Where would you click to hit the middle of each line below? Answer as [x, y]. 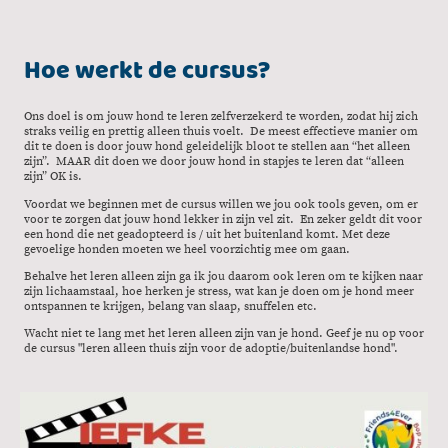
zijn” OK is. [54, 177]
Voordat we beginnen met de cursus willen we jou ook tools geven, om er [221, 204]
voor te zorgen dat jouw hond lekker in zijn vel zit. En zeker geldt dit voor [223, 219]
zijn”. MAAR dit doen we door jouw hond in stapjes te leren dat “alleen [214, 162]
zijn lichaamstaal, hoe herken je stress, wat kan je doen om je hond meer [219, 291]
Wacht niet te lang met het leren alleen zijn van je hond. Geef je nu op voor [224, 334]
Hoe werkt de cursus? [147, 70]
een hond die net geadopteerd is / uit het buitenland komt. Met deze [207, 234]
